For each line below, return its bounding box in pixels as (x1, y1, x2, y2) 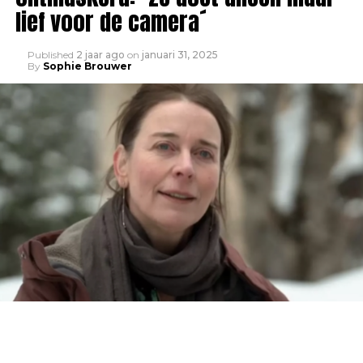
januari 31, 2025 (141, 49, 218, 61)
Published (27, 49, 74, 61)
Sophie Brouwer (42, 60, 132, 72)
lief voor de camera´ (15, 4, 207, 39)
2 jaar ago (75, 49, 125, 61)
